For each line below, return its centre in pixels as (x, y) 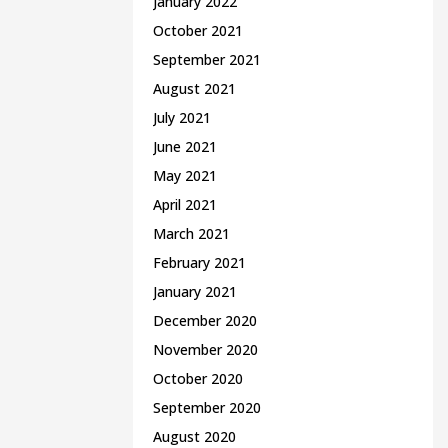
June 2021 (185, 146)
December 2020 (205, 320)
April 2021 (185, 204)
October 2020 (198, 378)
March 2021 (191, 233)
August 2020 (194, 436)
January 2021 (195, 291)
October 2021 (198, 30)
